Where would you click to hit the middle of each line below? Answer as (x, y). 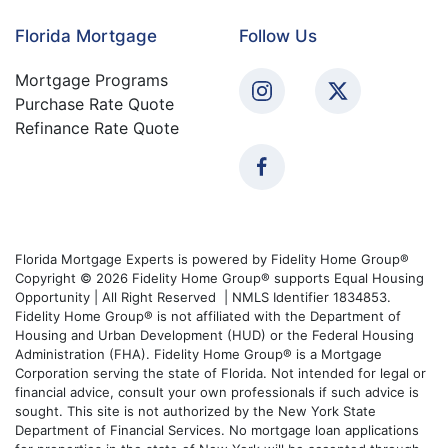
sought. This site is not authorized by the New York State (195, 410)
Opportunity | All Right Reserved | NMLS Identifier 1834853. (203, 296)
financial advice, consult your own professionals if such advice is (217, 391)
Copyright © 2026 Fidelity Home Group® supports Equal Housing (219, 277)
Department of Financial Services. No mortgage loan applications (217, 429)
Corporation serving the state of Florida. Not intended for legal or (220, 372)
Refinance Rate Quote (97, 127)
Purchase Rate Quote (94, 103)
